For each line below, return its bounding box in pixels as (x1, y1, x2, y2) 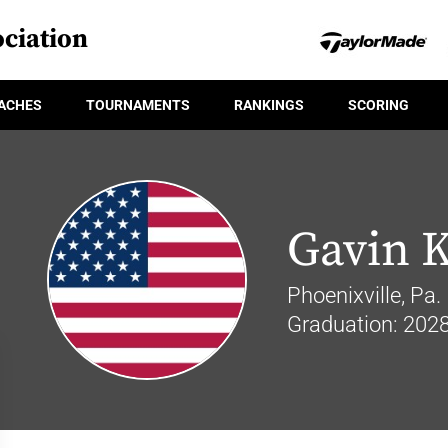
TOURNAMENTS (86, 96, 190, 113)
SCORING (348, 96, 409, 113)
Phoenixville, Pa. (286, 283, 441, 308)
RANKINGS (234, 96, 304, 113)
